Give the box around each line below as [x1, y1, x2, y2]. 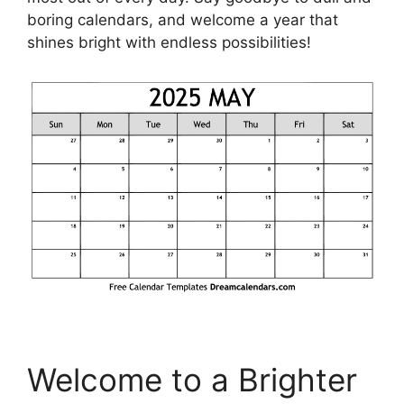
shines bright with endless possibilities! [27, 33, 311, 52]
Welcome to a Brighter [27, 360, 357, 399]
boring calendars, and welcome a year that [27, 11, 338, 30]
